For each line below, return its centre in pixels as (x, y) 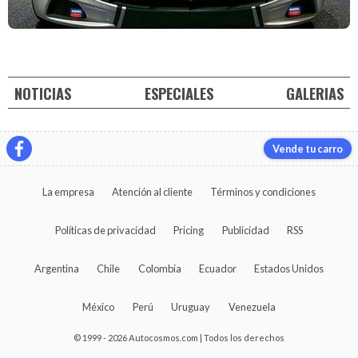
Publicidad (245, 231)
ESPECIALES (179, 93)
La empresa (68, 192)
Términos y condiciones (263, 192)
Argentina (56, 269)
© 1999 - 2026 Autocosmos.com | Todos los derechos (179, 338)
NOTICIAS (43, 93)
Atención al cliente (152, 192)
